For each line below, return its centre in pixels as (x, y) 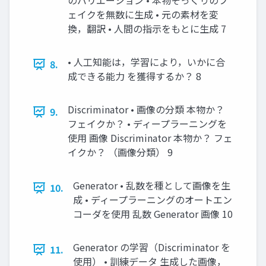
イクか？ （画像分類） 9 (120, 152)
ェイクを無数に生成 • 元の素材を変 (143, 14)
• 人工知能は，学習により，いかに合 (146, 62)
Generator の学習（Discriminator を (152, 247)
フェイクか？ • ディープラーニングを (147, 123)
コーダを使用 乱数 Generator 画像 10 (153, 214)
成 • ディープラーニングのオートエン (153, 199)
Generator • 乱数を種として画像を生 (152, 185)
